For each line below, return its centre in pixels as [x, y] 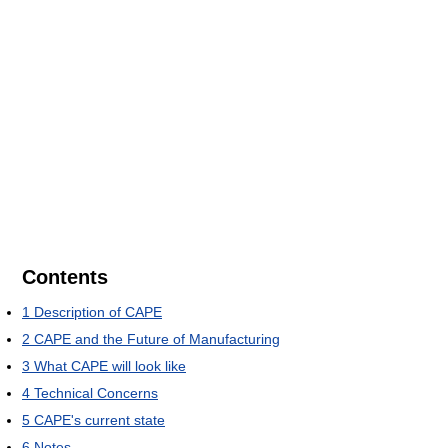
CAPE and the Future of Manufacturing [157, 338]
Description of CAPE [98, 311]
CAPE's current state [99, 419]
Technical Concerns [96, 392]
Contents [65, 276]
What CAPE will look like [110, 365]
